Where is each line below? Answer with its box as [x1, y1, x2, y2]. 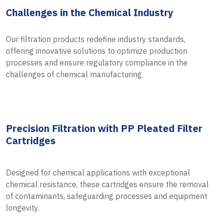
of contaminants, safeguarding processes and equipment [6, 191, 207, 201]
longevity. [6, 202, 39, 213]
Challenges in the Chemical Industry [6, 5, 174, 19]
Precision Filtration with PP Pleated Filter [6, 121, 202, 135]
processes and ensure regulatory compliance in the [6, 57, 188, 67]
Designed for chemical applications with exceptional [6, 167, 190, 177]
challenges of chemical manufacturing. [6, 69, 143, 79]
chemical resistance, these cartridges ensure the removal [6, 179, 209, 189]
